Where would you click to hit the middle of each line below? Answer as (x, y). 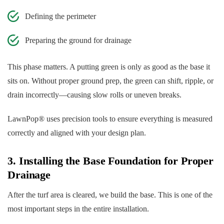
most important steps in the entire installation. (78, 209)
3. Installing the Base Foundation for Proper (111, 161)
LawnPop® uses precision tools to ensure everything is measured (110, 119)
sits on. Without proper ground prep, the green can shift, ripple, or (110, 81)
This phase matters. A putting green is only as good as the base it (109, 67)
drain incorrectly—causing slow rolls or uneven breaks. (94, 95)
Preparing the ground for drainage (78, 40)
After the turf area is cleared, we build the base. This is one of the (110, 195)
